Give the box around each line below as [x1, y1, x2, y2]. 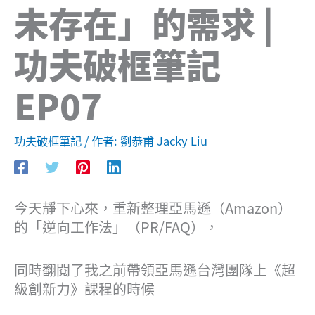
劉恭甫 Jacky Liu [120, 132, 207, 150]
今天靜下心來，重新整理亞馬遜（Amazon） [14, 198, 292, 219]
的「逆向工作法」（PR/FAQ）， [14, 217, 219, 238]
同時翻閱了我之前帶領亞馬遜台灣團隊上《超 [14, 259, 295, 281]
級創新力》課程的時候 [14, 278, 155, 300]
